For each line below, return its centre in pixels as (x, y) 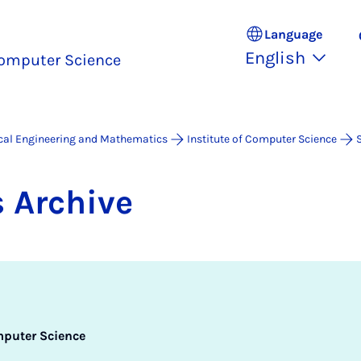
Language (293, 34)
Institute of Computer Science (262, 139)
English (275, 58)
